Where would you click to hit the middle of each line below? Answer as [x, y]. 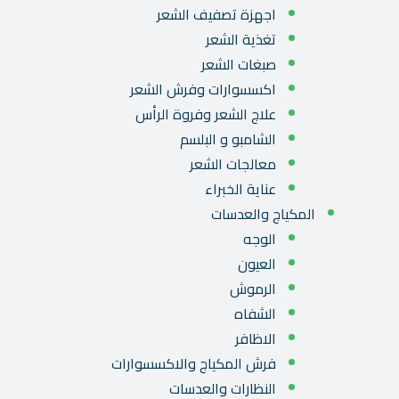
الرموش [253, 289]
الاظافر [256, 339]
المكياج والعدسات [263, 214]
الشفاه [255, 314]
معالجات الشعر [233, 164]
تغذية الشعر [241, 40]
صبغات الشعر [239, 65]
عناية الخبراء [240, 189]
